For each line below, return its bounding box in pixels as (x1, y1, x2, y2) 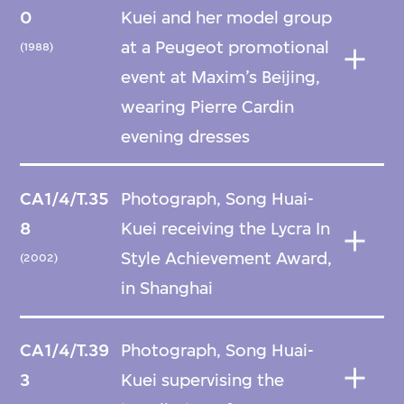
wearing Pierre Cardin (121, 96, 295, 117)
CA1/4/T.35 (20, 188, 110, 209)
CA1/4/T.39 (20, 340, 110, 362)
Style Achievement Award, (121, 247, 333, 269)
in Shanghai (121, 277, 214, 298)
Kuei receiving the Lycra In (121, 217, 331, 239)
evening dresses (121, 125, 251, 147)
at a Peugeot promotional (121, 36, 330, 58)
